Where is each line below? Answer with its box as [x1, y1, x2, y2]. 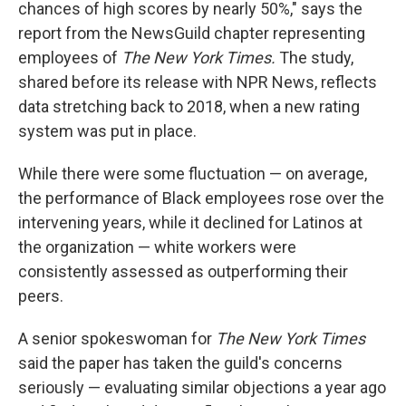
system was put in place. [18, 121, 197, 140]
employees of [18, 48, 121, 67]
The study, [279, 48, 353, 67]
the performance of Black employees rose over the [18, 188, 384, 208]
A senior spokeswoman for [18, 329, 216, 348]
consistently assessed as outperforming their [18, 262, 348, 281]
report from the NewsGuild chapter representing [18, 24, 365, 43]
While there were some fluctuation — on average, [18, 164, 367, 183]
